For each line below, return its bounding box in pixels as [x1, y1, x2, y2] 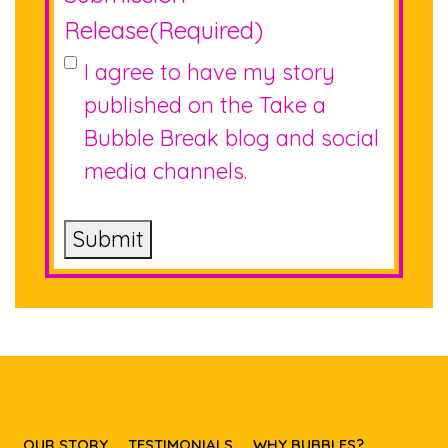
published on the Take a [84, 91, 326, 119]
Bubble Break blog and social [84, 124, 379, 152]
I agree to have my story [84, 58, 335, 86]
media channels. [84, 157, 247, 185]
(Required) [149, 15, 263, 45]
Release [64, 15, 149, 45]
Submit [72, 225, 144, 253]
